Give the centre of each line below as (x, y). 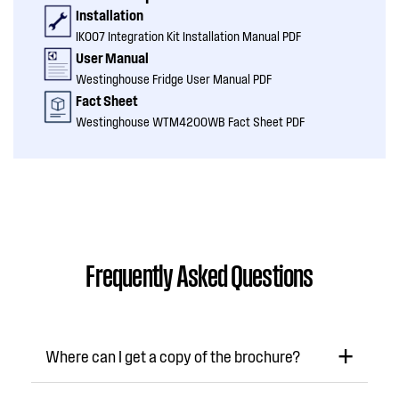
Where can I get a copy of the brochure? (173, 356)
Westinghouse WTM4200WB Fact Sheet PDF (190, 122)
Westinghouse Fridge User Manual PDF (174, 79)
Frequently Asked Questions (199, 274)
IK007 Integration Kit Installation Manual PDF (188, 36)
